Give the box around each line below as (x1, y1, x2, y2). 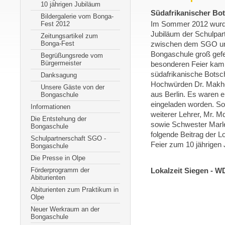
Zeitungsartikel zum (41, 32, 98, 40)
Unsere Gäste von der (41, 83, 104, 91)
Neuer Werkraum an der (31, 205, 99, 213)
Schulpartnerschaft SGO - (31, 135, 106, 142)
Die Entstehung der (31, 115, 86, 123)
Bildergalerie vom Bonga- (41, 13, 114, 20)
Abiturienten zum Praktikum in (31, 186, 119, 193)
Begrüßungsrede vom (41, 52, 103, 59)
